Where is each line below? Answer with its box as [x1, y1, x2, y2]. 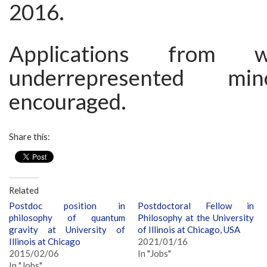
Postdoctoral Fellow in [138, 200, 254, 211]
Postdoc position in [9, 200, 125, 211]
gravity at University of [9, 223, 125, 235]
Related [9, 185, 39, 196]
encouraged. [9, 88, 126, 115]
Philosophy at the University [138, 212, 254, 223]
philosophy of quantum [9, 212, 125, 223]
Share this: [9, 132, 50, 142]
